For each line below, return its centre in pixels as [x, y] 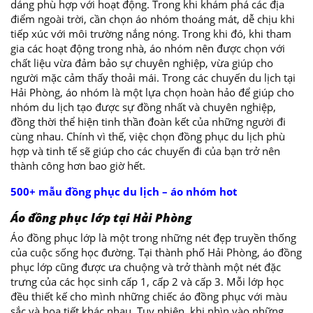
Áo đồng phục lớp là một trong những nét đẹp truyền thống [153, 238]
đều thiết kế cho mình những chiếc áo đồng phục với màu [149, 297]
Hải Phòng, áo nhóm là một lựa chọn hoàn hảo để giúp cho [152, 93]
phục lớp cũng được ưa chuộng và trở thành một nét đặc [146, 267]
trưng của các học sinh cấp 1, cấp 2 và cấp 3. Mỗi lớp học [147, 282]
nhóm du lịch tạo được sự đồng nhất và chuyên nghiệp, [143, 107]
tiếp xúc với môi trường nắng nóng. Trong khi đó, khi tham [151, 34]
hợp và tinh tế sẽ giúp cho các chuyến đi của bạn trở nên [145, 151]
